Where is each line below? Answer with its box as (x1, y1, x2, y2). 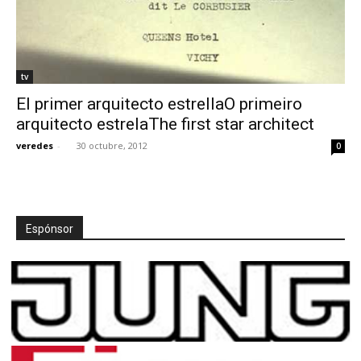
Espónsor (26, 222, 73, 235)
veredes (16, 139, 53, 151)
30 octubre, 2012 (77, 139, 147, 151)
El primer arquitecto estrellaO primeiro (16, 93, 302, 114)
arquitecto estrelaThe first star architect (16, 114, 314, 134)
